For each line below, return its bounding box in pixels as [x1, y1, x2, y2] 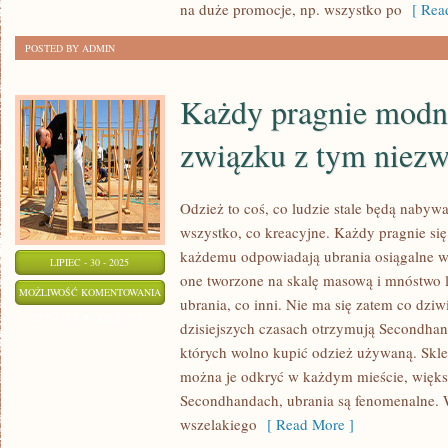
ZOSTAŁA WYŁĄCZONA [35, 310, 145, 324]
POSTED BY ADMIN [25, 41, 115, 55]
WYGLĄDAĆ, [160, 359, 217, 373]
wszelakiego [180, 414, 257, 434]
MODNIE [160, 334, 199, 348]
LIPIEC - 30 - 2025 [50, 255, 130, 269]
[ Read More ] [257, 414, 354, 434]
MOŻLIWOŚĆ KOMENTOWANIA [19, 285, 161, 299]
